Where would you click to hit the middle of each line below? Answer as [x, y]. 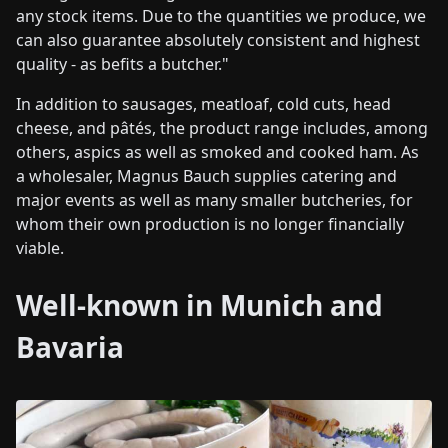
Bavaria [70, 347]
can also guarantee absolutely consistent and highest [218, 40]
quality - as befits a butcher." [122, 64]
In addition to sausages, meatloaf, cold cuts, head [203, 104]
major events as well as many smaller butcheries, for [214, 200]
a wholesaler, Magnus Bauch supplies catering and [206, 176]
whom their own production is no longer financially [210, 224]
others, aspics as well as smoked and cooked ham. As [217, 152]
